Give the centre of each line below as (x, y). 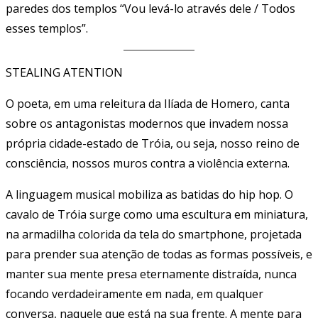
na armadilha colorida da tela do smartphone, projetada (154, 235)
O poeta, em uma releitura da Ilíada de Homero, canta (148, 104)
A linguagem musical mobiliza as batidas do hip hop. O (149, 195)
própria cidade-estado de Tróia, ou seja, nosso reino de (153, 144)
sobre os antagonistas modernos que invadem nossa (147, 124)
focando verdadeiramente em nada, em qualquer (135, 294)
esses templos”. (47, 29)
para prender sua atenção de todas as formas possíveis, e (159, 254)
